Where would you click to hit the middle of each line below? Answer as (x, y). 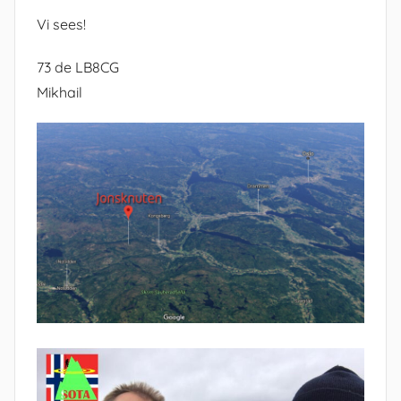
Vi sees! (61, 25)
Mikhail (60, 93)
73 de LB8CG (78, 68)
